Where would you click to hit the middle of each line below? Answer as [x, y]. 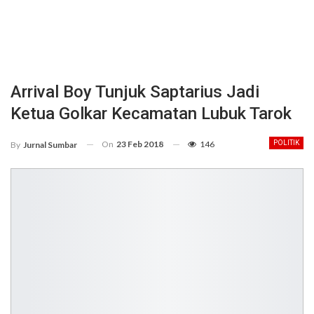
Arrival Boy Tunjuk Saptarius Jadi [135, 92]
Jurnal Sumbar [50, 144]
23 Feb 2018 [140, 144]
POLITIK [286, 143]
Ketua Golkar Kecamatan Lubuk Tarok [151, 114]
